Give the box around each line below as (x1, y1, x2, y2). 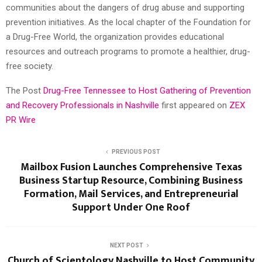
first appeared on (161, 100, 229, 111)
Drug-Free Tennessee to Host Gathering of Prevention (43, 85, 251, 96)
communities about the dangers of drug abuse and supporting (6, 2, 244, 13)
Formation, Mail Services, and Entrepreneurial (23, 185, 239, 204)
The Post (6, 85, 43, 96)
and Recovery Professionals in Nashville (6, 100, 161, 111)
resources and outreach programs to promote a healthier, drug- (6, 46, 250, 57)
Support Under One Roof (72, 199, 190, 217)
